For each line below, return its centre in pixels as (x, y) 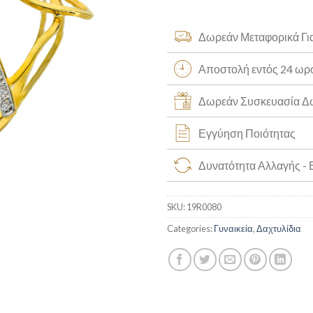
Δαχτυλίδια (279, 228)
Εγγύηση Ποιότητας (247, 133)
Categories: (190, 228)
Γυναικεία (233, 228)
